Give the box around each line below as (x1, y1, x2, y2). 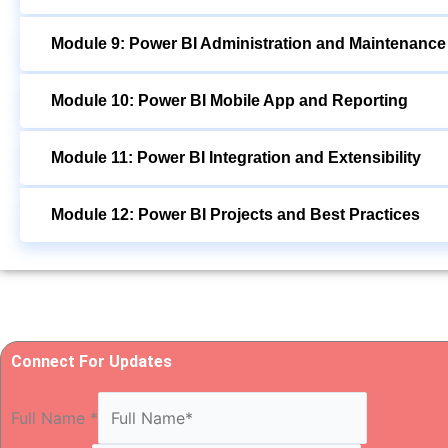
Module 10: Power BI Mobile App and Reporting (51, 92, 408, 110)
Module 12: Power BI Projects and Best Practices (51, 206, 420, 224)
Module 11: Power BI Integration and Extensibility (51, 149, 421, 167)
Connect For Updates (11, 352, 172, 372)
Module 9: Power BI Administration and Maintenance (51, 35, 446, 53)
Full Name (11, 408, 90, 429)
